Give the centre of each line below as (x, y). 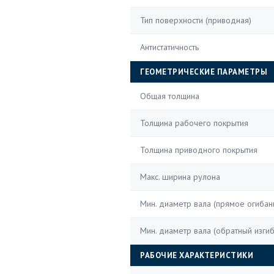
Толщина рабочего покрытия (194, 123)
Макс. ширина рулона (180, 177)
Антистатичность (169, 47)
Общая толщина (170, 96)
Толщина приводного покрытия (199, 150)
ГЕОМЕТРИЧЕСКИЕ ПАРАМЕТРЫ (204, 72)
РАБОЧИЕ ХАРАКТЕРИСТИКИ (197, 255)
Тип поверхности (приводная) (196, 20)
